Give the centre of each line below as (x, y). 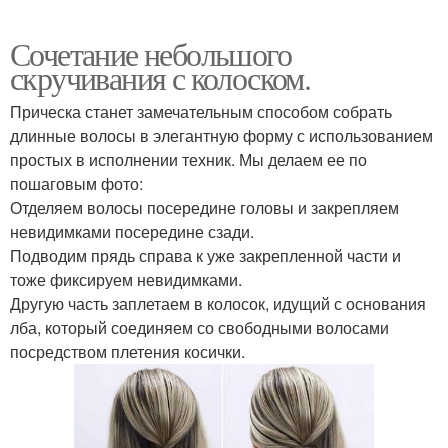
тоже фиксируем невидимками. (126, 279)
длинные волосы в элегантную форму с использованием (221, 135)
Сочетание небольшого (150, 53)
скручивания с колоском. (160, 77)
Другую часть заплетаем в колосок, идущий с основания (218, 303)
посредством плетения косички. (127, 351)
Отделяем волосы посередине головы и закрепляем (204, 207)
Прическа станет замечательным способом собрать (201, 111)
